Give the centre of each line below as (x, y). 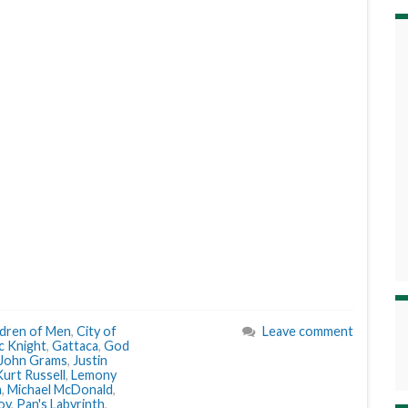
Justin (90, 360)
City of (97, 331)
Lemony (94, 375)
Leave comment (308, 331)
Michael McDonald (60, 389)
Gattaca (75, 346)
